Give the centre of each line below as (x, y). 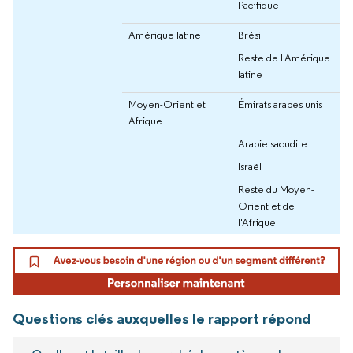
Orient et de (266, 205)
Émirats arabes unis (280, 104)
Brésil (251, 34)
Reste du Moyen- (276, 189)
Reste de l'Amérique (284, 57)
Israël (250, 166)
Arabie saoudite (273, 143)
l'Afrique (257, 222)
